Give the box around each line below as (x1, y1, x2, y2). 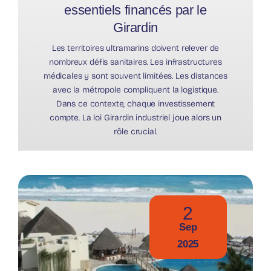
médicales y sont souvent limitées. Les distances (43, 70, 228, 81)
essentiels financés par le (64, 2, 207, 18)
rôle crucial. (114, 126, 157, 137)
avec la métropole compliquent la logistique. (53, 84, 218, 95)
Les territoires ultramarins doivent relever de (51, 42, 220, 53)
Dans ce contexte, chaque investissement (56, 98, 215, 109)
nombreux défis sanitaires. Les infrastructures (49, 56, 222, 67)
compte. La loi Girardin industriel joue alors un (49, 112, 222, 123)
